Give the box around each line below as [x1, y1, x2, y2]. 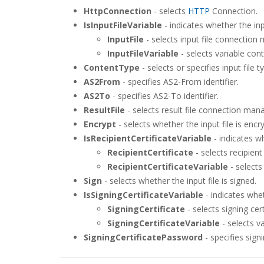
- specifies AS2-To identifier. [110, 90, 219, 101]
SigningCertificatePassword [84, 232, 203, 243]
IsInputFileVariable [84, 19, 162, 31]
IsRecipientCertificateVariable [84, 133, 212, 144]
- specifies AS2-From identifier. [120, 76, 239, 87]
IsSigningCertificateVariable [84, 189, 203, 200]
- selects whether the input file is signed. [102, 175, 256, 186]
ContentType [84, 62, 140, 73]
